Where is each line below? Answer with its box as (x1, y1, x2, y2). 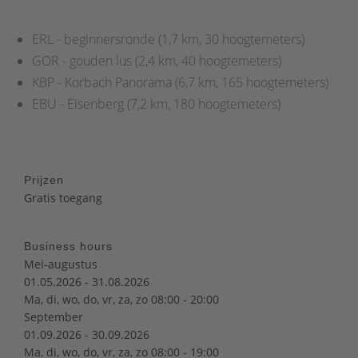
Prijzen (24, 173, 64, 186)
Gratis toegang (24, 189, 102, 205)
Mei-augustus (24, 256, 97, 272)
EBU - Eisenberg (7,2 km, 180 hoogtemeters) (32, 94, 280, 113)
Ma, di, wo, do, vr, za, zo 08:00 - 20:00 (24, 291, 219, 307)
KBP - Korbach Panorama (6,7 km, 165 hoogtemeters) (32, 73, 328, 91)
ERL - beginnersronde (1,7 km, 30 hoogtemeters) (32, 30, 304, 48)
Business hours (24, 239, 113, 253)
